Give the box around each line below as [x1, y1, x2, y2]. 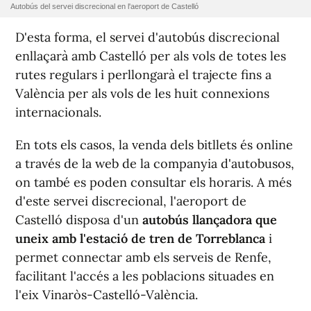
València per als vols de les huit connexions [15, 85, 269, 101]
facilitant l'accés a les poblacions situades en [15, 267, 274, 284]
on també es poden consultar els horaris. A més [15, 174, 292, 190]
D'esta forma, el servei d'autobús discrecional [15, 28, 280, 45]
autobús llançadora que [139, 211, 277, 228]
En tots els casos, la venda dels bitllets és [15, 136, 256, 153]
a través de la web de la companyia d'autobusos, [15, 155, 294, 171]
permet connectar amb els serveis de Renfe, [15, 249, 271, 265]
